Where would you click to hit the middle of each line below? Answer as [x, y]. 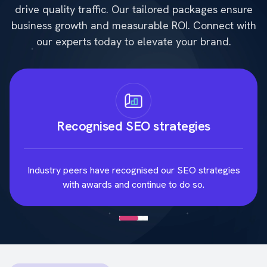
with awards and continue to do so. [133, 184]
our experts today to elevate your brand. [133, 41]
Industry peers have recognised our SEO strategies [133, 170]
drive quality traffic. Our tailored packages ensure [133, 9]
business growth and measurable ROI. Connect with [133, 25]
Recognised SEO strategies [133, 126]
